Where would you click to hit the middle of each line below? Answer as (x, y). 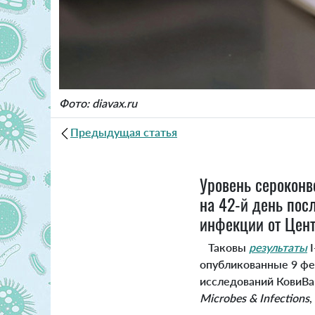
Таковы (224, 247)
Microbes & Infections (255, 298)
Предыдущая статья (124, 132)
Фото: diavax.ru (98, 103)
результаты (278, 247)
